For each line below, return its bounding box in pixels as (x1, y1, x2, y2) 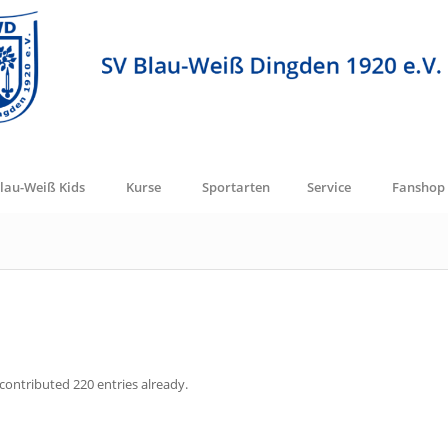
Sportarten (202, 178, 270, 196)
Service (306, 178, 351, 196)
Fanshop (392, 178, 445, 196)
